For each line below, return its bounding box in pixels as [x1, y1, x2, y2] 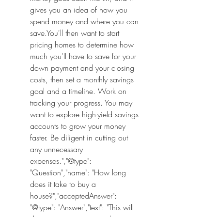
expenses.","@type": [30, 155, 92, 166]
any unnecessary [30, 144, 83, 155]
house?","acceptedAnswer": [30, 190, 117, 201]
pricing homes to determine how [30, 39, 134, 50]
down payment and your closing [30, 62, 134, 73]
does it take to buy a [30, 179, 96, 189]
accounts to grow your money [30, 121, 125, 131]
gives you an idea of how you [30, 4, 127, 15]
